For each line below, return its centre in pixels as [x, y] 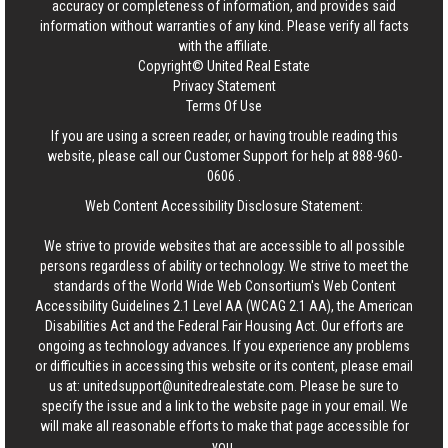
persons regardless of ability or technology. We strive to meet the [224, 265]
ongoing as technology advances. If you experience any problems [224, 345]
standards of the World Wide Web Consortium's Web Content [224, 285]
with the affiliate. [224, 45]
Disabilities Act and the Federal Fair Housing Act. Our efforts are [224, 325]
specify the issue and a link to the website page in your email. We [224, 405]
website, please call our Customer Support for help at [199, 155]
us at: [66, 385]
